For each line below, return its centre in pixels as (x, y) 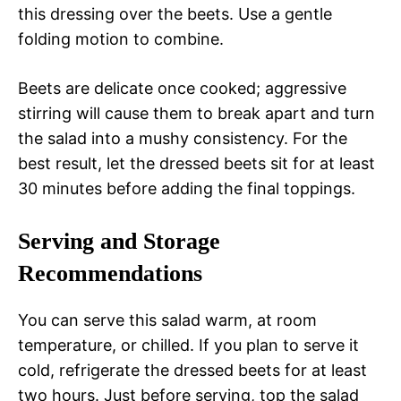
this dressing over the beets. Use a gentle (175, 14)
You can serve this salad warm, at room (167, 320)
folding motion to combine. (121, 39)
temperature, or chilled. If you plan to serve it (188, 346)
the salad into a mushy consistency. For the (183, 139)
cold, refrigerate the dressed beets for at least (192, 371)
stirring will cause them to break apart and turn (196, 114)
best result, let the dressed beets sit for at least (196, 164)
